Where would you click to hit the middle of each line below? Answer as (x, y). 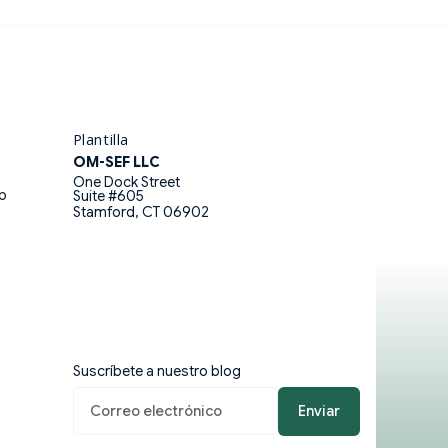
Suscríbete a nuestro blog (156, 370)
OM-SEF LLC (116, 161)
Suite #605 (108, 195)
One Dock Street (126, 181)
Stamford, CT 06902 (140, 211)
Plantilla (100, 138)
